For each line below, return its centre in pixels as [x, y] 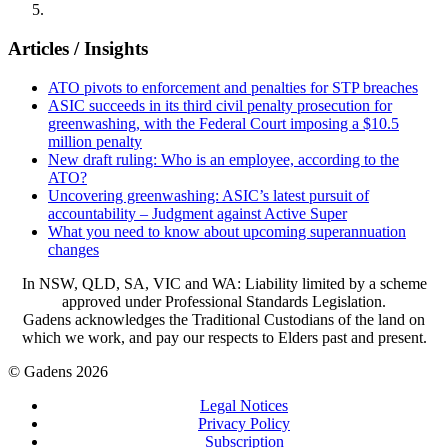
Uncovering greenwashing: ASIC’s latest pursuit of [208, 195]
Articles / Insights [78, 49]
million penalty [95, 141]
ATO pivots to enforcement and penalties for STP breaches [233, 87]
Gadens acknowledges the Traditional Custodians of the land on [224, 319]
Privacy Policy [244, 423]
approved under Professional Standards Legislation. [224, 301]
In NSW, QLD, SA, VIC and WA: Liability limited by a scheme [224, 283]
